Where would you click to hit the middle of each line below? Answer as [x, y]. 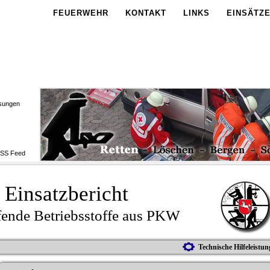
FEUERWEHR [81, 13]
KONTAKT [146, 13]
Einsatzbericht [66, 194]
